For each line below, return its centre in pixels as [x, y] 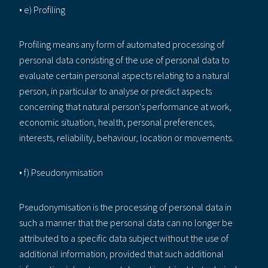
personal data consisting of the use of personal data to [124, 60]
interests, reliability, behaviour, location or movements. [126, 137]
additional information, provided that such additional [121, 253]
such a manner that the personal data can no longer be [126, 222]
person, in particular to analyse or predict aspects [115, 91]
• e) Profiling [42, 9]
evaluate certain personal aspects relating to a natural [124, 75]
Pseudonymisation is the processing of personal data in [125, 207]
